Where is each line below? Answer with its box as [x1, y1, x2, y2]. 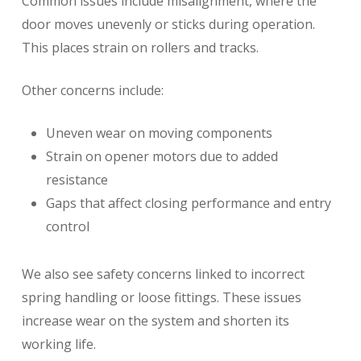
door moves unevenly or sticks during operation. [21, 15, 315, 34]
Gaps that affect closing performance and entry [45, 194, 331, 213]
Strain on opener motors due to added [45, 147, 278, 166]
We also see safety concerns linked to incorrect [21, 265, 305, 284]
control [45, 218, 89, 236]
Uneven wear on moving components [45, 124, 272, 143]
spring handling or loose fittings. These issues [21, 288, 301, 307]
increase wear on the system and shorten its [21, 312, 289, 330]
